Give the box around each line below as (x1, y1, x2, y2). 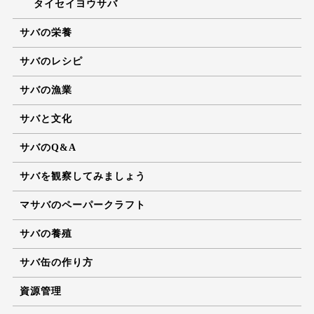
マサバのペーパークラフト (19, 199, 146, 210)
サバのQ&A (19, 142, 76, 153)
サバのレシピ (19, 55, 83, 67)
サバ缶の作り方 (19, 257, 93, 268)
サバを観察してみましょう (19, 170, 146, 182)
